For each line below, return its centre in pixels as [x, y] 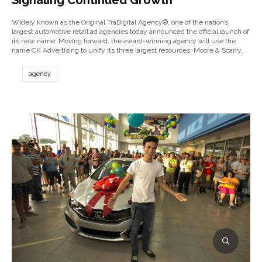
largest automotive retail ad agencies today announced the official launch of [130, 32]
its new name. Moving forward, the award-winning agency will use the [124, 41]
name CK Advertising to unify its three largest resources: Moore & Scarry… [128, 50]
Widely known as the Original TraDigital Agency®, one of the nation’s [120, 22]
